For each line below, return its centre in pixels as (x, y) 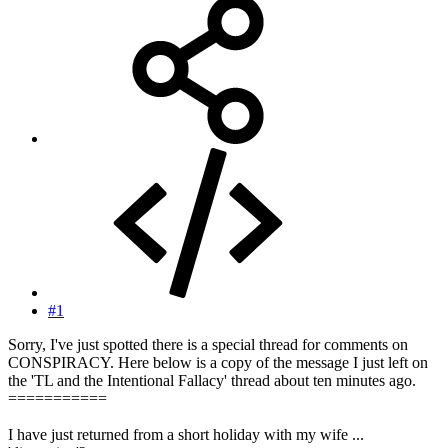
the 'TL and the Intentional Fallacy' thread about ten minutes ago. (212, 381)
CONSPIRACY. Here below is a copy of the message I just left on (218, 363)
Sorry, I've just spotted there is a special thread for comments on (208, 345)
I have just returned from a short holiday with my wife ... (186, 435)
